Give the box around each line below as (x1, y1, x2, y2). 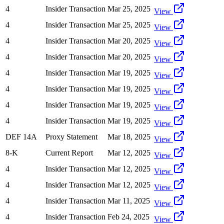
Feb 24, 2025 (107, 212, 149, 221)
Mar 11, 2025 (107, 196, 150, 205)
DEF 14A (5, 132, 37, 141)
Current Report (45, 148, 93, 157)
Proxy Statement (45, 132, 97, 141)
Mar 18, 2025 (107, 132, 150, 141)
